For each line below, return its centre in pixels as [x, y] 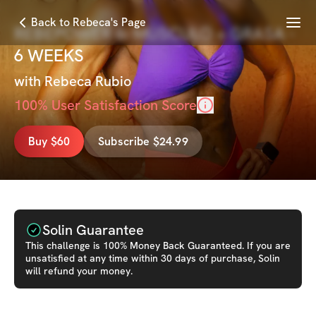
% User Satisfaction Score [117, 105]
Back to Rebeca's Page [89, 22]
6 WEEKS [49, 55]
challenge [68, 245]
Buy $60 [49, 141]
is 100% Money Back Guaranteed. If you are [190, 245]
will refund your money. [79, 271]
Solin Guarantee [93, 230]
